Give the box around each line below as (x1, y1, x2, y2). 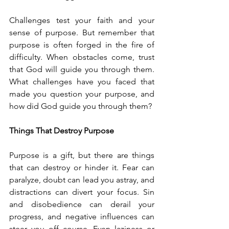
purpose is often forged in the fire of (9, 40, 154, 50)
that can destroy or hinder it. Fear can (9, 163, 154, 172)
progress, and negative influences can (9, 212, 154, 221)
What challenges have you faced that (9, 77, 154, 86)
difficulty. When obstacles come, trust (9, 52, 154, 62)
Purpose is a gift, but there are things (9, 150, 154, 160)
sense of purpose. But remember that (9, 28, 154, 37)
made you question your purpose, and (9, 89, 154, 99)
